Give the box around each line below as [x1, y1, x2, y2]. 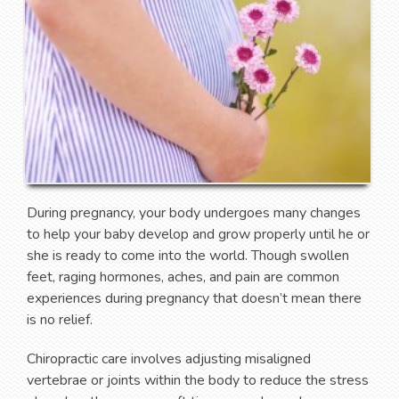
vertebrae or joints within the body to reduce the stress [27, 370, 369, 390]
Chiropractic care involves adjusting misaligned [27, 348, 311, 369]
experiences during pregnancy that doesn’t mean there [27, 288, 362, 308]
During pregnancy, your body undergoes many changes [27, 202, 361, 223]
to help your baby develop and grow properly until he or [27, 224, 370, 244]
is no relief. [27, 309, 93, 330]
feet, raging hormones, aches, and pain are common [27, 266, 339, 287]
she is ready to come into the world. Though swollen [27, 245, 349, 265]
